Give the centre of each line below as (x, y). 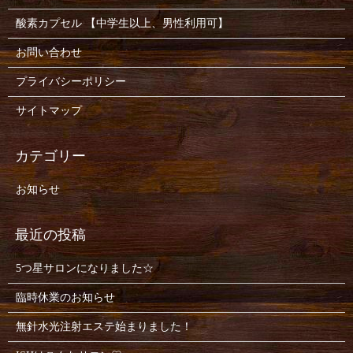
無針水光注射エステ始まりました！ (104, 326)
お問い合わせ (48, 52)
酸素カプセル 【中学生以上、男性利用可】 (122, 23)
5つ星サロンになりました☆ (84, 268)
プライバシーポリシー (71, 81)
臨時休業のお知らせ (65, 297)
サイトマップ (48, 110)
